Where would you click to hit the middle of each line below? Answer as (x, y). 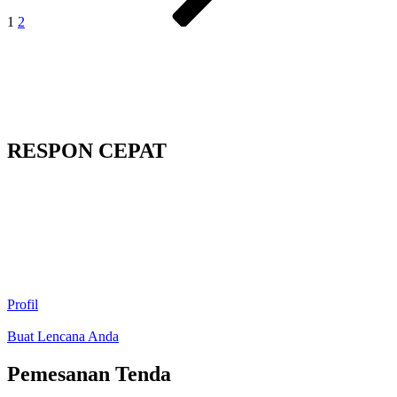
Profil (23, 305)
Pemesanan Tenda (89, 374)
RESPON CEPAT (87, 151)
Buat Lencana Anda (63, 337)
